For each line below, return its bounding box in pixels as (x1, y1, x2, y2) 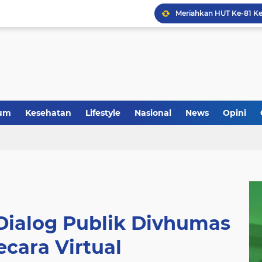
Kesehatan (25, 108, 71, 118)
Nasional (135, 108, 171, 118)
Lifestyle (85, 108, 120, 118)
